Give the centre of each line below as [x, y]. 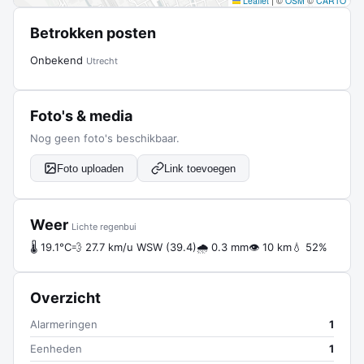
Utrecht [102, 61]
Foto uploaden [90, 168]
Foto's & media [81, 116]
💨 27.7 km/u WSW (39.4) [134, 247]
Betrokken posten [93, 33]
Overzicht [65, 298]
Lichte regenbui [104, 227]
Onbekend [58, 60]
